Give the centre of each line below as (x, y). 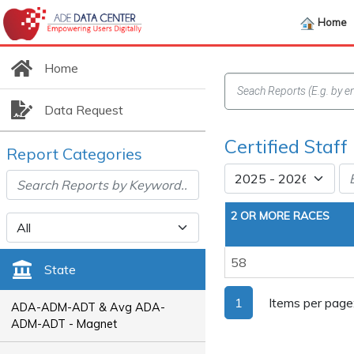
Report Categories (74, 154)
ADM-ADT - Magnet (64, 324)
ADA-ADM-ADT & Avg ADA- (88, 307)
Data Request (83, 110)
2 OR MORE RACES (280, 216)
